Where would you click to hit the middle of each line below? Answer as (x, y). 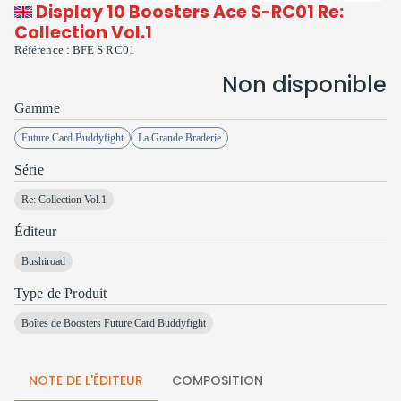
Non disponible (304, 85)
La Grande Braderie (179, 137)
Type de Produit (61, 293)
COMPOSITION (218, 380)
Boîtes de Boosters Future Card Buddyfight (114, 323)
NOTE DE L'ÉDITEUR (86, 380)
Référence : (43, 50)
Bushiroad (43, 261)
